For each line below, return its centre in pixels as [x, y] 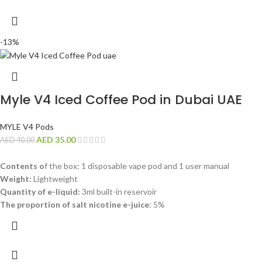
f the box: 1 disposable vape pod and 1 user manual [137, 166]
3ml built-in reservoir [118, 192]
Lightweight [55, 179]
